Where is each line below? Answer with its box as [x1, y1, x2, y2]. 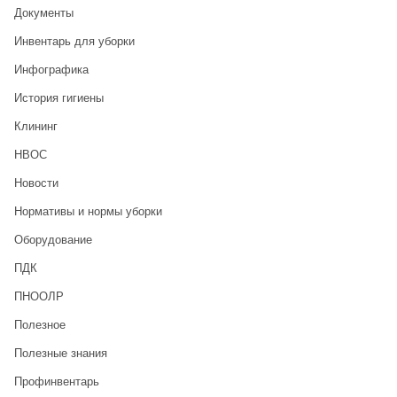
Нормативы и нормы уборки [13, 205, 162, 219]
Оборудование [13, 233, 92, 247]
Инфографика [13, 63, 89, 77]
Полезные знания [13, 346, 107, 361]
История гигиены [13, 91, 104, 105]
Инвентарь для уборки [13, 35, 135, 49]
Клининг [13, 120, 58, 134]
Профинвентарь [13, 375, 99, 389]
